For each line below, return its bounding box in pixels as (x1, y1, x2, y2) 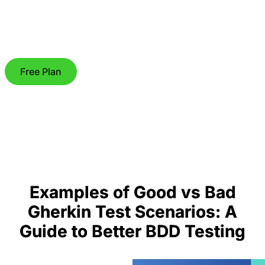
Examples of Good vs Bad (29, 182, 236, 202)
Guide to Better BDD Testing (20, 221, 245, 241)
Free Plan (20, 66, 62, 77)
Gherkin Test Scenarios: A (28, 202, 237, 222)
